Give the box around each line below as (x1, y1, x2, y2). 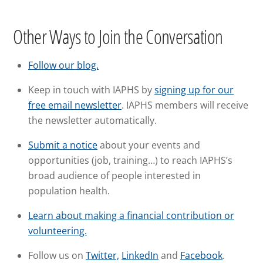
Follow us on (28, 248, 86, 262)
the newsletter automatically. (28, 113, 157, 127)
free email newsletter (28, 98, 122, 112)
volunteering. (28, 224, 87, 237)
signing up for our (154, 83, 234, 96)
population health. (28, 184, 110, 197)
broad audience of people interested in (28, 168, 201, 182)
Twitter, (86, 248, 119, 262)
